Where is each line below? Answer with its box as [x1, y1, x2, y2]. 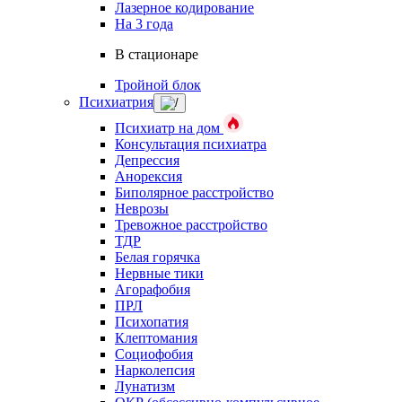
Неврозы [115, 201, 169, 216]
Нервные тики [115, 266, 204, 281]
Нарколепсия [115, 363, 195, 378]
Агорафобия [115, 282, 190, 297]
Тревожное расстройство [115, 217, 267, 232]
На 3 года [115, 16, 173, 31]
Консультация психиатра [115, 136, 267, 152]
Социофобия [115, 346, 193, 362]
